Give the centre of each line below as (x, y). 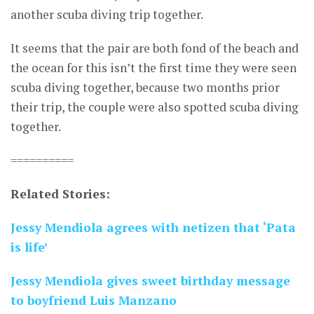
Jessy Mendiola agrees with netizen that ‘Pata (153, 228)
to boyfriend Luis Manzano (94, 301)
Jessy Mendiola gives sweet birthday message (150, 281)
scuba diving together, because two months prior (145, 88)
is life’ (29, 247)
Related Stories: (60, 194)
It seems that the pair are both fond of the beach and (155, 48)
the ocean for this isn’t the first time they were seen (153, 68)
